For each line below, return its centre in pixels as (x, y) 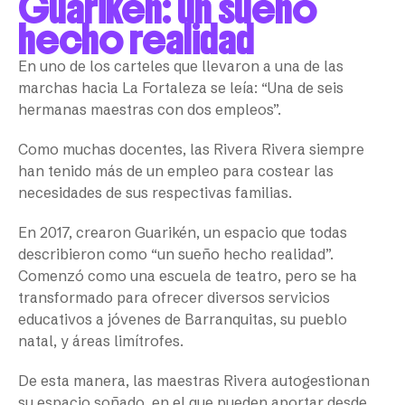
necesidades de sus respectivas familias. (157, 193)
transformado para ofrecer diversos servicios (174, 298)
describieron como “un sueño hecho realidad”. (176, 254)
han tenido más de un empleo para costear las (176, 171)
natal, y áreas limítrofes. (103, 341)
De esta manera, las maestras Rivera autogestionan (194, 381)
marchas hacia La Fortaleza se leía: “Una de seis (181, 88)
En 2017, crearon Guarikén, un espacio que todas (183, 233)
